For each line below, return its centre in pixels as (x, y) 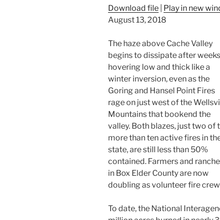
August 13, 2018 (137, 20)
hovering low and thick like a (159, 67)
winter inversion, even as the (159, 79)
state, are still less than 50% (158, 149)
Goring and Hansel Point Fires (162, 90)
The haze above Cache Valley (160, 43)
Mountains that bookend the (159, 114)
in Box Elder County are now (158, 173)
